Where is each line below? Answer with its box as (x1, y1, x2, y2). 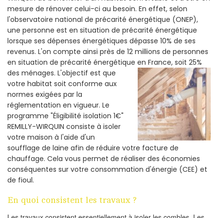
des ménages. (7, 68, 57, 78)
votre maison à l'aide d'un (7, 132, 95, 142)
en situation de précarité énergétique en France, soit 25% (7, 57, 202, 67)
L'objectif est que (57, 68, 116, 78)
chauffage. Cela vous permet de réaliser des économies (7, 153, 200, 163)
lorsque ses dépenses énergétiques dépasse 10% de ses (7, 36, 196, 46)
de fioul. (7, 175, 34, 185)
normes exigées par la (7, 89, 82, 99)
